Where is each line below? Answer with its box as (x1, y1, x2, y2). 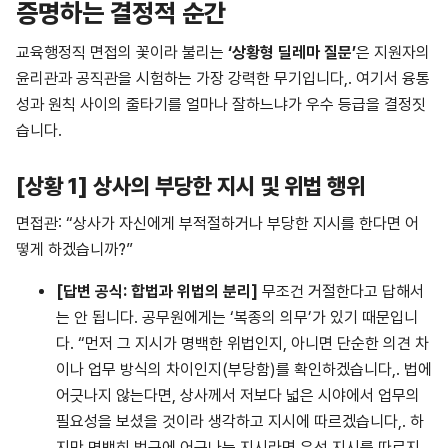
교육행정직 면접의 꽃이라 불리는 (16, 43, 228, 63)
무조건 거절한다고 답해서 (258, 281, 424, 301)
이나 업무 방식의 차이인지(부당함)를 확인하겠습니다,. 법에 (56, 359, 432, 379)
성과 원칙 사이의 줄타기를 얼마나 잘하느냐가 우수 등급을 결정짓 (16, 95, 426, 115)
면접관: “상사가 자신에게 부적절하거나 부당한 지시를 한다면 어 (16, 213, 419, 233)
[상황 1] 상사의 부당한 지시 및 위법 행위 (16, 172, 365, 199)
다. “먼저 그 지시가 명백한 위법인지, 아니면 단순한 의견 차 (56, 333, 429, 353)
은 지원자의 (356, 43, 430, 63)
